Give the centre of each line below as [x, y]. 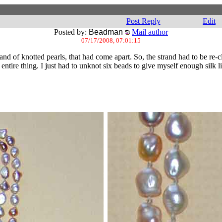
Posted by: [71, 32]
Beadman [106, 32]
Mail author [150, 32]
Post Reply [143, 21]
